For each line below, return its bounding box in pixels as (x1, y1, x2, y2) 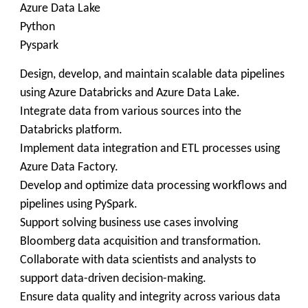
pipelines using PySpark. (20, 198, 137, 211)
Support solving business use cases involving (20, 217, 238, 230)
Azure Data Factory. (20, 161, 118, 174)
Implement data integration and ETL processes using (20, 142, 280, 155)
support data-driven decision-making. (20, 272, 206, 285)
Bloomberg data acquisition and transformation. (20, 235, 261, 248)
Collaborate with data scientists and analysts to (20, 254, 256, 267)
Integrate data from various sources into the (20, 105, 241, 118)
